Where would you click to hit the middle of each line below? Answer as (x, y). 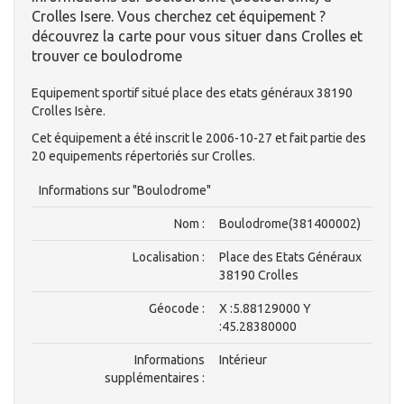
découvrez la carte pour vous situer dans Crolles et (197, 37)
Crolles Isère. (69, 111)
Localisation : (169, 257)
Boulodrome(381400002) (290, 224)
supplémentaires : (155, 378)
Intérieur (243, 360)
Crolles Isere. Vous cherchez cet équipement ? (179, 17)
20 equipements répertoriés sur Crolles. (143, 156)
